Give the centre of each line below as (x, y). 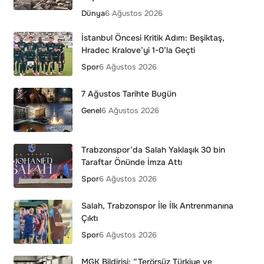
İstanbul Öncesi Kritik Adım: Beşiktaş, (153, 38)
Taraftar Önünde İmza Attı (131, 162)
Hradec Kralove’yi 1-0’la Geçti (138, 50)
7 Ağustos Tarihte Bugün (128, 94)
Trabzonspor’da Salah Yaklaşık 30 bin (153, 150)
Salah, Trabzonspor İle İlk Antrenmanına (157, 206)
